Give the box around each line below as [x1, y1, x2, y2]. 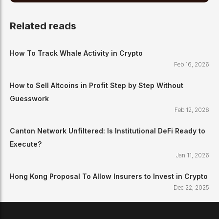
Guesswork [10, 94, 49, 103]
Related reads [10, 20, 76, 32]
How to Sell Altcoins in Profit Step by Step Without [10, 81, 183, 90]
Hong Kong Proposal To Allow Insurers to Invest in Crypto [10, 172, 208, 181]
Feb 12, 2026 [175, 106, 209, 114]
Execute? [10, 140, 42, 149]
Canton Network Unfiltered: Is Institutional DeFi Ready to [10, 127, 205, 135]
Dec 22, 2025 [174, 184, 209, 192]
